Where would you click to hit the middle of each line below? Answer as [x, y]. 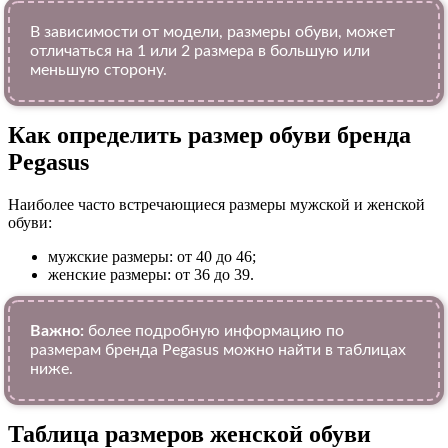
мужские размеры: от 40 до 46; [152, 257]
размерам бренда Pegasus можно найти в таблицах [218, 350]
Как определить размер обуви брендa [209, 135]
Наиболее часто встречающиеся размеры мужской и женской [216, 205]
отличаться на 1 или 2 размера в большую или [200, 51]
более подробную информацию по [214, 331]
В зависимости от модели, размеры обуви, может [212, 32]
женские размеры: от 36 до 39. [151, 275]
